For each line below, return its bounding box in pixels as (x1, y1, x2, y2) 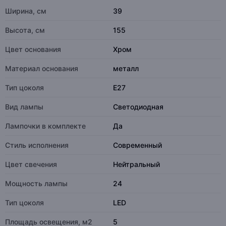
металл (113, 64, 139, 73)
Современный (113, 141, 162, 149)
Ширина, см (5, 7, 46, 15)
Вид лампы (5, 102, 43, 111)
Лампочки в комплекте (5, 122, 86, 130)
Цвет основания (5, 45, 61, 53)
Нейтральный (113, 160, 160, 168)
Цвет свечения (5, 160, 57, 168)
